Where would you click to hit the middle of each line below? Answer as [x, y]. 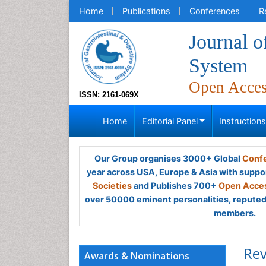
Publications [146, 11]
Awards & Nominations [137, 256]
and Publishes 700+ [175, 186]
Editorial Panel [170, 121]
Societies [112, 186]
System [218, 66]
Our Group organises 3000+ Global [168, 158]
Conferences [215, 11]
